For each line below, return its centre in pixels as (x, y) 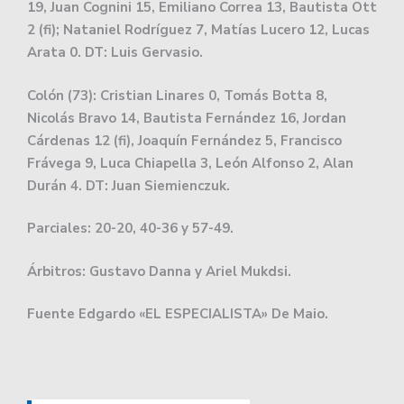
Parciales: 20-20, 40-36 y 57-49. (130, 229)
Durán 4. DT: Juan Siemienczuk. (129, 185)
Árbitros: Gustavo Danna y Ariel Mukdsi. (159, 271)
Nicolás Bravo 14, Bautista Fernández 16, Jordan (187, 118)
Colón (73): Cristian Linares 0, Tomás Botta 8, (177, 95)
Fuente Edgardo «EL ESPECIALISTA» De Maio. (178, 314)
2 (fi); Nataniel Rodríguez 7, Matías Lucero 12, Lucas (198, 30)
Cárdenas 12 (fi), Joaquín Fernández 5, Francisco (184, 140)
